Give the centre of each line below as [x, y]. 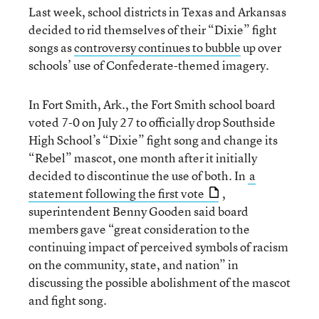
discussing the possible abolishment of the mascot [159, 282]
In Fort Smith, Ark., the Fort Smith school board [152, 104]
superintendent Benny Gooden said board [138, 211]
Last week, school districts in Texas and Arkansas [157, 12]
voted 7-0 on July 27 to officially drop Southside [152, 122]
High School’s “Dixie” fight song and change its [153, 140]
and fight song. [68, 300]
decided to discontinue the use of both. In [138, 176]
